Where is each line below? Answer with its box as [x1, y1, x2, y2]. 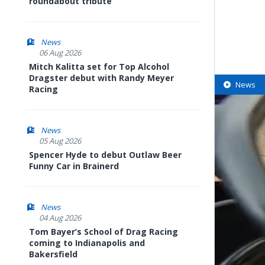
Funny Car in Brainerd [29, 160, 119, 172]
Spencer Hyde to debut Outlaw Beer [29, 149, 182, 160]
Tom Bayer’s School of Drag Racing [29, 226, 178, 237]
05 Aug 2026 [39, 135, 81, 146]
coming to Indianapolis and [29, 237, 145, 248]
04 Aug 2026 [39, 212, 81, 223]
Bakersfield [29, 248, 77, 260]
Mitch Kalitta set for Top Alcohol [29, 61, 169, 72]
